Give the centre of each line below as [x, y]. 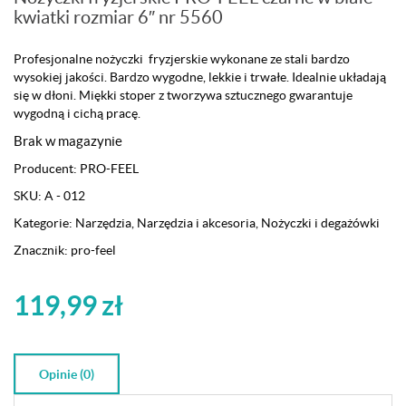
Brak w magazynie [68, 141]
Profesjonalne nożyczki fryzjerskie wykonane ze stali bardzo [182, 59]
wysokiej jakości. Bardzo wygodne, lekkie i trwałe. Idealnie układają [200, 77]
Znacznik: [42, 251]
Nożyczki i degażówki [320, 223]
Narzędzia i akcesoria [196, 223]
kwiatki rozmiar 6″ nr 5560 [118, 18]
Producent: [47, 169]
